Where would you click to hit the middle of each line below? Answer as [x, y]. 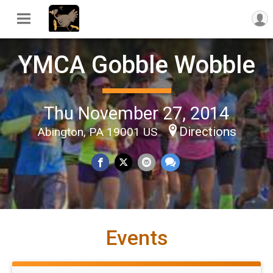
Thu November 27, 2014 [136, 114]
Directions [207, 132]
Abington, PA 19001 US [98, 132]
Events [136, 238]
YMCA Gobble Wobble [136, 65]
